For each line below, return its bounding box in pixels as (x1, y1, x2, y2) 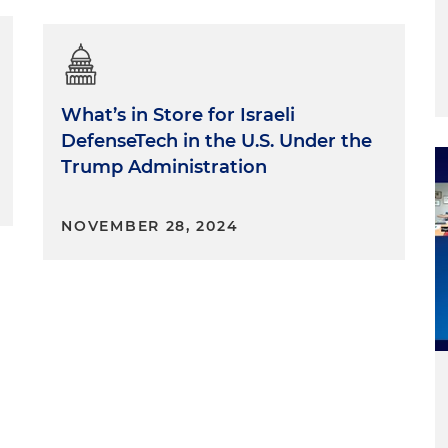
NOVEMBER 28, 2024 (61, 217, 239, 235)
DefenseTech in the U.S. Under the (61, 130, 373, 152)
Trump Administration (61, 156, 268, 178)
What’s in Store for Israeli (61, 104, 296, 126)
